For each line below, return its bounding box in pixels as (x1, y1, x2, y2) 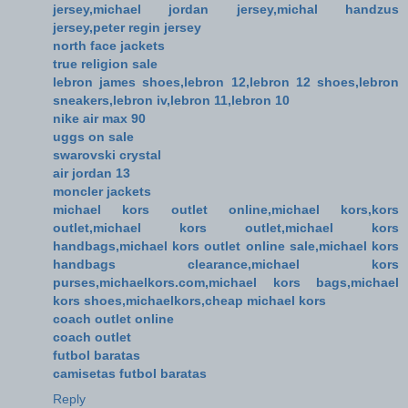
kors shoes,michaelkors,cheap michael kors (53, 292, 326, 308)
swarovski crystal (53, 147, 161, 162)
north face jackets (53, 37, 165, 53)
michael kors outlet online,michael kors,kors (53, 201, 399, 217)
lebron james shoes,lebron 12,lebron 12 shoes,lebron (53, 74, 399, 89)
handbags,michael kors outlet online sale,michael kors (53, 238, 399, 253)
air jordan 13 (53, 165, 130, 180)
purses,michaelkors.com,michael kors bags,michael (53, 274, 399, 290)
